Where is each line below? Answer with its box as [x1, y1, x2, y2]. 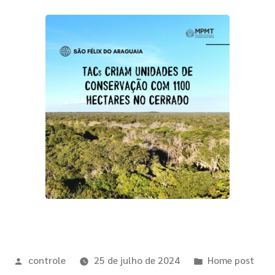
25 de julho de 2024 [93, 253, 180, 266]
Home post [207, 253, 255, 266]
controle [28, 253, 66, 266]
